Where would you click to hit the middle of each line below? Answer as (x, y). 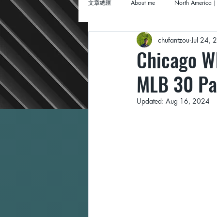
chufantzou (174, 40)
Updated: (151, 101)
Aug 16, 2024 (188, 101)
